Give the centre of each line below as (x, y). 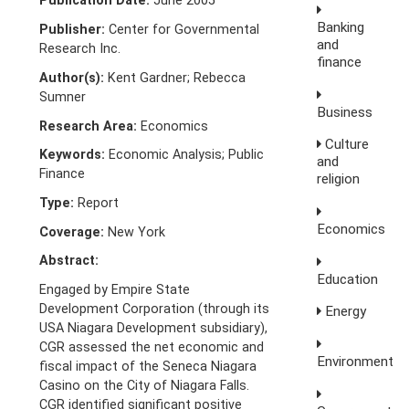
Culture (346, 145)
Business (345, 112)
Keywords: (73, 155)
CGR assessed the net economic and (152, 347)
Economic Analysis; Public (185, 155)
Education (348, 279)
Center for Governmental (183, 30)
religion (339, 179)
